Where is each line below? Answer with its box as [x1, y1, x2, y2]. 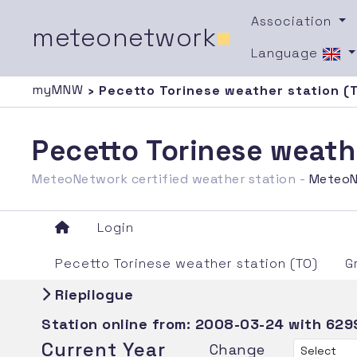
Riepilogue [50, 284, 134, 304]
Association [250, 12, 335, 29]
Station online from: [41, 314, 195, 333]
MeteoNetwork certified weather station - [32, 170, 309, 187]
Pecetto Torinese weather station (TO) [55, 254, 319, 272]
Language [250, 44, 322, 61]
